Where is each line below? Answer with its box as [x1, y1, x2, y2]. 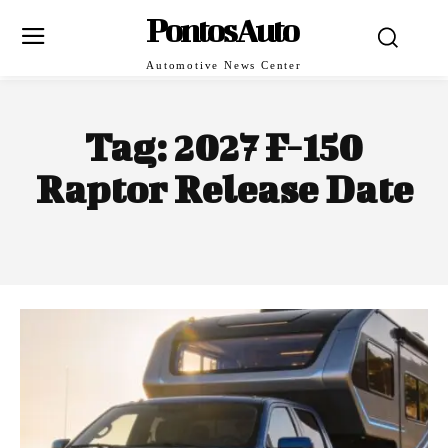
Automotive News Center [146, 59, 302, 71]
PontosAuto [146, 11, 298, 48]
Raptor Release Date [35, 167, 413, 211]
